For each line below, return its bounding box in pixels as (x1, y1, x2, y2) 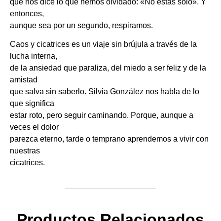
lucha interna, (10, 52, 57, 61)
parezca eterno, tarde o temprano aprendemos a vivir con (10, 135, 209, 144)
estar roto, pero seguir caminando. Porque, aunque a (10, 111, 193, 120)
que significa (10, 99, 54, 108)
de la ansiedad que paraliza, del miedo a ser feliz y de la (10, 64, 206, 73)
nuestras (10, 147, 40, 155)
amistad (10, 75, 37, 84)
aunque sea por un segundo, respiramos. (10, 21, 153, 30)
